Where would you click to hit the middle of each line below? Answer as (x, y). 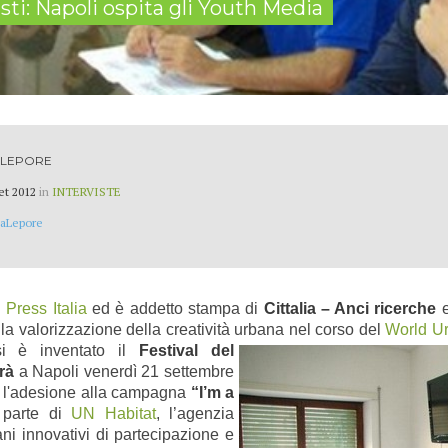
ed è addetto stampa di (175, 308)
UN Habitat (113, 413)
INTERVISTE (86, 191)
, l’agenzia (194, 413)
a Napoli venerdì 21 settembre (123, 371)
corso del (350, 329)
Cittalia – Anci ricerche (350, 308)
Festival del (187, 350)
